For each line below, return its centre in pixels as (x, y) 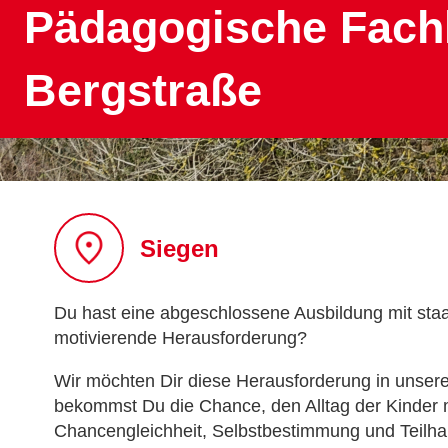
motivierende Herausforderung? (180, 338)
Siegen (179, 248)
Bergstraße (143, 91)
